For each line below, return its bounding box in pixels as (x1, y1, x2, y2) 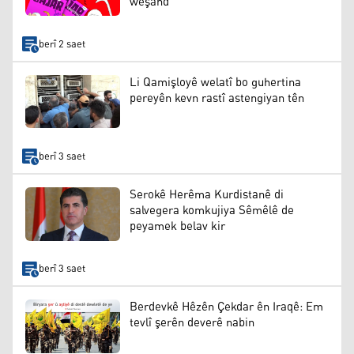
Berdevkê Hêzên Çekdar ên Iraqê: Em (130, 296, 323, 319)
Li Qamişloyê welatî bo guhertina (130, 70, 301, 94)
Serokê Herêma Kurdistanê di (130, 183, 284, 207)
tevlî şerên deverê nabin (130, 311, 254, 335)
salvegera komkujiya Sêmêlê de (130, 199, 294, 223)
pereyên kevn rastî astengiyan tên (130, 86, 304, 110)
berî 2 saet (38, 34, 85, 55)
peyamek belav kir (130, 215, 225, 239)
